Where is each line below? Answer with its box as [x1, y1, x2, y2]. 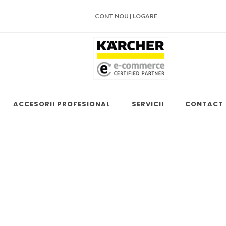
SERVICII [132, 99, 164, 109]
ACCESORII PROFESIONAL [13, 99, 110, 109]
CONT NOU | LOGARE [95, 12, 157, 20]
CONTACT [185, 99, 223, 109]
